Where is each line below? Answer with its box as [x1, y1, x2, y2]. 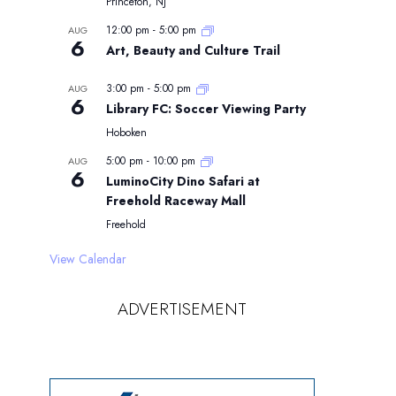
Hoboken [106, 124, 147, 141]
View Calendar [49, 249, 126, 268]
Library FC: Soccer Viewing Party [106, 99, 306, 118]
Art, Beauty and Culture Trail [106, 41, 280, 59]
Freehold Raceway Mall [106, 191, 246, 209]
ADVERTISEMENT [118, 296, 247, 321]
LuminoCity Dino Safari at [106, 171, 260, 190]
